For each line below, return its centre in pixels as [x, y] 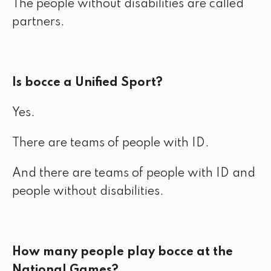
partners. [38, 22]
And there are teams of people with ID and [134, 174]
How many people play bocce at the [122, 252]
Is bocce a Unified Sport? [87, 83]
